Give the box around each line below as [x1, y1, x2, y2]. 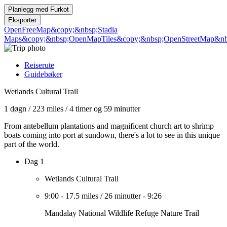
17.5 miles [65, 192, 98, 200]
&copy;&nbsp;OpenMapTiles [22, 34, 117, 43]
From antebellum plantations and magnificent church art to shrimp [4, 122, 214, 130]
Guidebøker [24, 70, 62, 79]
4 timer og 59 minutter [69, 104, 140, 113]
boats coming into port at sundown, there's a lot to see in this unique [4, 131, 220, 139]
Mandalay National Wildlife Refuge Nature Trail [45, 209, 199, 217]
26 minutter [104, 192, 141, 200]
